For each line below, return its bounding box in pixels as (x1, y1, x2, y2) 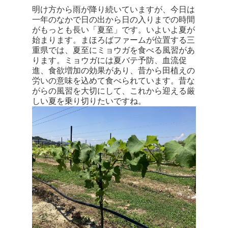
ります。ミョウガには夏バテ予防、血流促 (32, 56, 187, 65)
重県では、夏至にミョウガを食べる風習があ (32, 46, 195, 54)
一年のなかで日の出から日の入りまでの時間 (32, 15, 195, 24)
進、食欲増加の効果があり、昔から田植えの (32, 66, 195, 75)
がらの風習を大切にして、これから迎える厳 (32, 87, 195, 95)
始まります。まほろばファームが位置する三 (32, 36, 195, 44)
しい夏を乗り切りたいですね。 (32, 97, 146, 105)
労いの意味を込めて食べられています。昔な (32, 76, 195, 85)
